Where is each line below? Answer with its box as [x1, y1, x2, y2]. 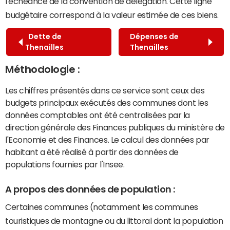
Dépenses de [129, 32, 179, 40]
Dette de [25, 32, 62, 40]
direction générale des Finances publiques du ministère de [5, 123, 225, 131]
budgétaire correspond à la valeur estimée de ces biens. [5, 10, 219, 19]
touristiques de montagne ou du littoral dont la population [5, 217, 223, 225]
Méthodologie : [5, 64, 80, 74]
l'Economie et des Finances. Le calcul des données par [5, 135, 209, 144]
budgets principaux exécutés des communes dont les [5, 98, 208, 107]
